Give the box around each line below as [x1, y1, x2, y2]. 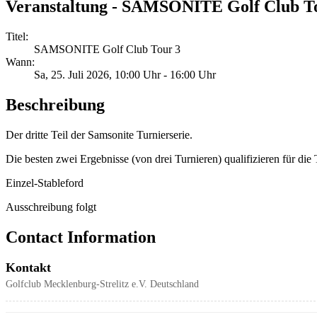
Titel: [6, 30, 28, 42]
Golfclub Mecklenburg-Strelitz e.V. [6, 278, 147, 290]
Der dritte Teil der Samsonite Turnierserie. [6, 128, 192, 141]
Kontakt [6, 260, 51, 275]
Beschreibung [6, 95, 105, 114]
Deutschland [150, 278, 199, 290]
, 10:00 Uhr [109, 68, 161, 81]
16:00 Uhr [170, 68, 216, 81]
